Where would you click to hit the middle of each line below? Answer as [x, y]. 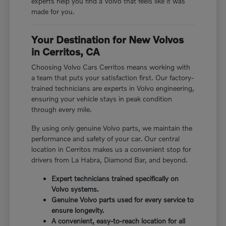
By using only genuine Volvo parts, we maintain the [112, 128]
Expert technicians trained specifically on [115, 178]
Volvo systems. [75, 189]
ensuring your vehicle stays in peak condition [102, 98]
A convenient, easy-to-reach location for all [119, 220]
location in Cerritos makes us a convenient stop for [111, 149]
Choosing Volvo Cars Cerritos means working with [111, 67]
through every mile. [62, 109]
